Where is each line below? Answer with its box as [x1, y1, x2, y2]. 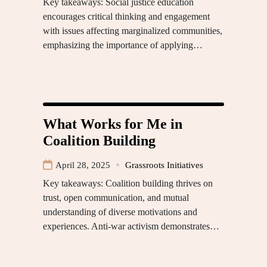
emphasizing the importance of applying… [43, 39, 203, 50]
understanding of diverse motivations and [43, 206, 197, 217]
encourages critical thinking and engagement [43, 11, 210, 21]
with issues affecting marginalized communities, [43, 25, 222, 36]
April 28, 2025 [55, 160, 110, 170]
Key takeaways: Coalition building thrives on [43, 178, 213, 188]
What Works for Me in [43, 116, 182, 132]
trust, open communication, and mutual [43, 192, 189, 203]
